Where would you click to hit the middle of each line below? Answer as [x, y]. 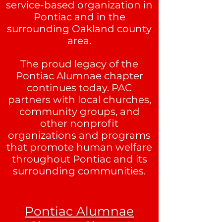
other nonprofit [79, 123]
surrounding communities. [79, 171]
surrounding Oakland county [79, 29]
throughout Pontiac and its [79, 159]
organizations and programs [79, 135]
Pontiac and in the [79, 17]
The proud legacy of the [79, 64]
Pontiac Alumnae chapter [79, 76]
